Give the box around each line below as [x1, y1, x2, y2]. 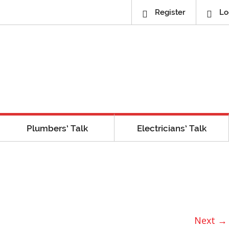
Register [154, 8, 186, 17]
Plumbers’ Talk [26, 123, 88, 133]
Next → [194, 214, 227, 226]
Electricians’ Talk [136, 123, 207, 133]
